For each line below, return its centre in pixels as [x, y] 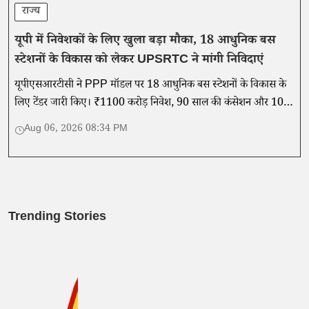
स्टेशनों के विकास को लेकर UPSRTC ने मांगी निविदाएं [139, 61]
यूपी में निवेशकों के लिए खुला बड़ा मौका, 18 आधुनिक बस [145, 42]
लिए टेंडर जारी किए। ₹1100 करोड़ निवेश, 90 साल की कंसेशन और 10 [149, 104]
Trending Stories [57, 218]
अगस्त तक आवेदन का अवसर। [71, 122]
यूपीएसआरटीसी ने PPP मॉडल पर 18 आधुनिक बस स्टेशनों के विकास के [150, 86]
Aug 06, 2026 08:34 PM [76, 130]
